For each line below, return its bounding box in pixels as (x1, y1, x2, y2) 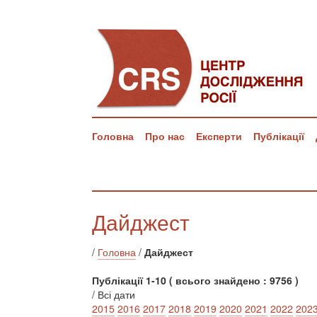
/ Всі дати (92, 287, 135, 301)
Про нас (145, 129, 185, 143)
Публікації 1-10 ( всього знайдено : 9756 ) (92, 273, 299, 287)
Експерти (196, 129, 242, 143)
